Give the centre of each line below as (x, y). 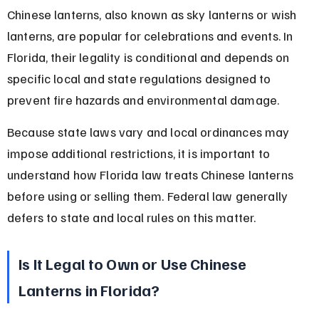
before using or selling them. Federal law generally (149, 195)
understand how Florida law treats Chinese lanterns (152, 174)
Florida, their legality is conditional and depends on (150, 57)
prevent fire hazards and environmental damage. (143, 99)
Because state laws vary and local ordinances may (150, 131)
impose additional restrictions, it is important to (140, 153)
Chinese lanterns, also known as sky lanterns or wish (153, 14)
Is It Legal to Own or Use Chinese (134, 263)
